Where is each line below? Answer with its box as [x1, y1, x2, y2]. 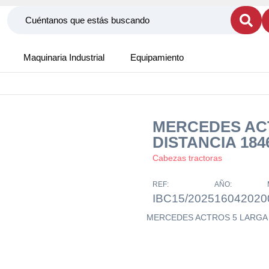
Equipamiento [130, 52, 184, 62]
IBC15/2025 [153, 192, 214, 205]
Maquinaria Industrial [23, 52, 104, 62]
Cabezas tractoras [153, 153, 222, 163]
